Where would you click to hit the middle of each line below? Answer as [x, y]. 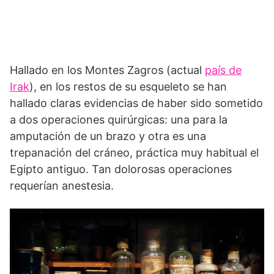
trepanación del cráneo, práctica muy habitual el [134, 152]
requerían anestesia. [62, 185]
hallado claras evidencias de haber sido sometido [136, 103]
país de [223, 70]
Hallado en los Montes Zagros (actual [107, 70]
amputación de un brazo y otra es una [108, 136]
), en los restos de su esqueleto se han [128, 86]
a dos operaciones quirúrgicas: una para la [119, 119]
